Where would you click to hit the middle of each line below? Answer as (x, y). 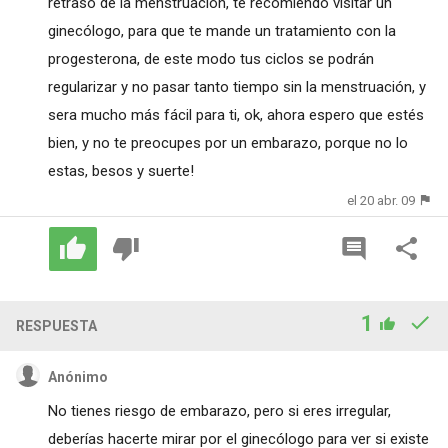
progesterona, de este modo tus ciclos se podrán (210, 58)
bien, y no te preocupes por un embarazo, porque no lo (227, 142)
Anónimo (77, 377)
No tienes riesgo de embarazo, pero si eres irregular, (219, 411)
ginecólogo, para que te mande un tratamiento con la (221, 30)
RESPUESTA (56, 326)
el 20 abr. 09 (381, 200)
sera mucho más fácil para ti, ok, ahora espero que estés (235, 114)
